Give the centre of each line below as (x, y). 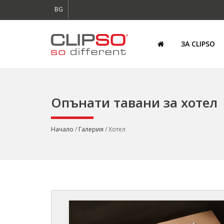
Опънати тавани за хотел (134, 102)
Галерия (91, 129)
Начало (62, 129)
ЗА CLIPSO (198, 44)
